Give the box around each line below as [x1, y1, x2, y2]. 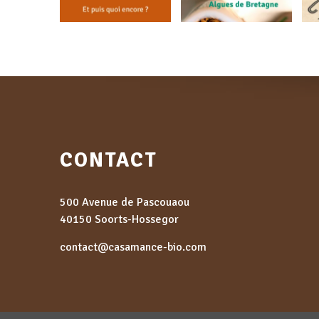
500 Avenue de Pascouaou [60, 194, 189, 209]
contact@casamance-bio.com [60, 239, 206, 254]
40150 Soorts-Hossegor [60, 211, 179, 226]
